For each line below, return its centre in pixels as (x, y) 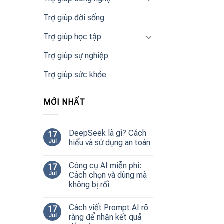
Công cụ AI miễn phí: (105, 165)
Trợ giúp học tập (72, 37)
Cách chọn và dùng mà (108, 175)
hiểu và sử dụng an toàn (110, 142)
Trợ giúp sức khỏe (75, 75)
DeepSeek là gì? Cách (108, 133)
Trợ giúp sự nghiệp (76, 56)
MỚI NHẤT (64, 102)
